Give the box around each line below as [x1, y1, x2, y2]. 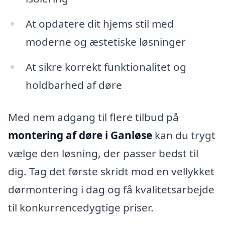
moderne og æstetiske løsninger [25, 35, 186, 49]
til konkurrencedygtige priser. [8, 200, 154, 214]
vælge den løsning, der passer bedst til [8, 146, 198, 160]
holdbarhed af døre [25, 77, 122, 92]
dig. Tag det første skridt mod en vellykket [8, 164, 214, 178]
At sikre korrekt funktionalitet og [25, 59, 186, 74]
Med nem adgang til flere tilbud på [8, 109, 179, 124]
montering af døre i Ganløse [8, 128, 152, 142]
